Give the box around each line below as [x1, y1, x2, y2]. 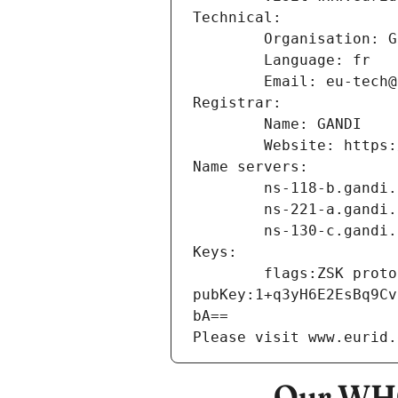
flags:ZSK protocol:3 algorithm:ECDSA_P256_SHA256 [193, 265, 264, 283]
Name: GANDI [264, 115, 362, 133]
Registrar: [193, 94, 282, 112]
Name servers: [193, 158, 308, 176]
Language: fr [264, 52, 370, 69]
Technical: [193, 9, 282, 27]
